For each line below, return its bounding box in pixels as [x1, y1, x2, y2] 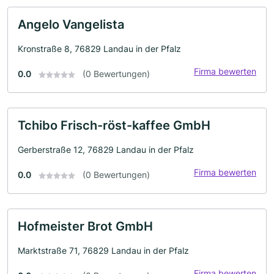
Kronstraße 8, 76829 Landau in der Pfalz [18, 43, 181, 54]
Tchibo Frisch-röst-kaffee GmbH [18, 118, 210, 133]
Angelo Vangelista [18, 17, 124, 32]
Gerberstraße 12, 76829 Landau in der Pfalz [18, 144, 194, 155]
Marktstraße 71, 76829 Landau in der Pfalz [18, 245, 189, 256]
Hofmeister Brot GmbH [18, 219, 153, 234]
